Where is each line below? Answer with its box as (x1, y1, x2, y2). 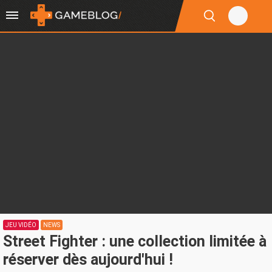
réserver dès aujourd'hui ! (3, 251, 173, 268)
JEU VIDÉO (5, 222, 36, 228)
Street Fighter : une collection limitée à (3, 233, 267, 250)
